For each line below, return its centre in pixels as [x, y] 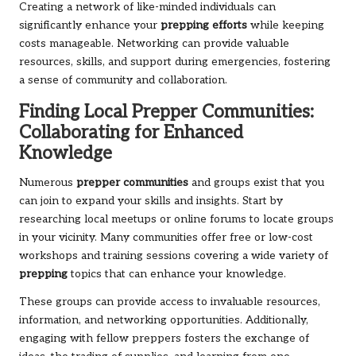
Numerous [48, 183]
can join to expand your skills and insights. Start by [151, 201]
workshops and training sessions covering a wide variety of [174, 256]
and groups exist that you [256, 183]
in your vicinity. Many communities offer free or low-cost [166, 238]
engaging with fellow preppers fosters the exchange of [164, 339]
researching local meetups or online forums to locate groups [176, 220]
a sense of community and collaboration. [123, 81]
